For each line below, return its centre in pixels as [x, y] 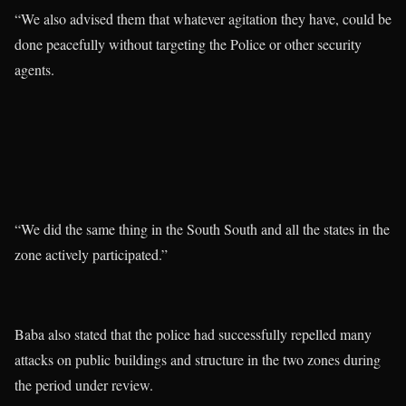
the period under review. [84, 385]
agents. [34, 70]
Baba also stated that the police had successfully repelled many [193, 334]
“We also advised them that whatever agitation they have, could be [203, 19]
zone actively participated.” [91, 255]
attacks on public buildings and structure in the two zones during [198, 360]
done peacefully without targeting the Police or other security [188, 44]
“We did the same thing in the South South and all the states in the [202, 229]
